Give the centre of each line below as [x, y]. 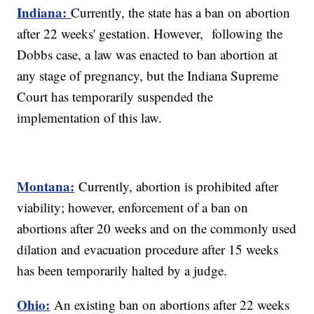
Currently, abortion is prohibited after [179, 186]
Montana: [46, 186]
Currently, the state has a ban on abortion [181, 13]
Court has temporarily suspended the [115, 97]
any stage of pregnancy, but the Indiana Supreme [148, 76]
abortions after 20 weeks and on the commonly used [157, 228]
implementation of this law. [92, 118]
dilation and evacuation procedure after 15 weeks [148, 250]
